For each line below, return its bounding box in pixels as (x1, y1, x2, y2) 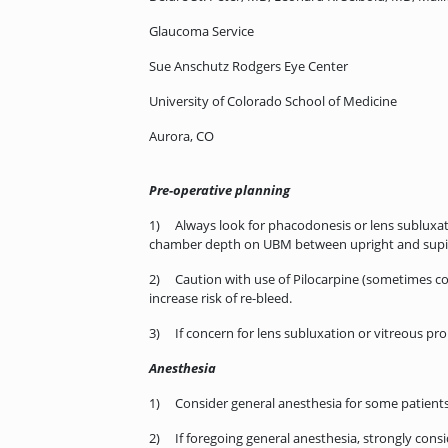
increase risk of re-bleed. (149, 289, 292, 308)
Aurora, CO (149, 127, 214, 146)
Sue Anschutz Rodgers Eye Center (149, 57, 348, 76)
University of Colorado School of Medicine (149, 92, 397, 111)
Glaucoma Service (149, 22, 254, 41)
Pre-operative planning (149, 181, 290, 200)
